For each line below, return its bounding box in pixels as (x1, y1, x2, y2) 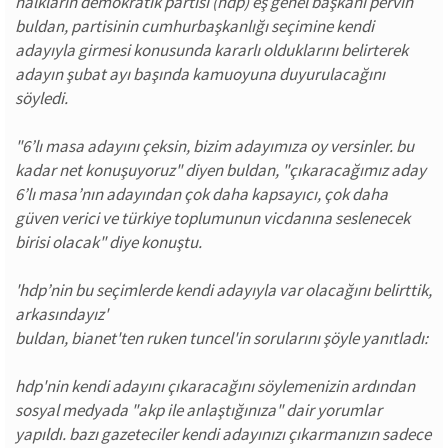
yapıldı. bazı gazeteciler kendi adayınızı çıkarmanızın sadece (15, 423, 431, 445)
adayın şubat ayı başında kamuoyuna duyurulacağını (15, 63, 385, 85)
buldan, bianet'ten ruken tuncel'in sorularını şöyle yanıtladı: (15, 327, 428, 349)
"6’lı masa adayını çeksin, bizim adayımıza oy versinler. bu (15, 135, 414, 157)
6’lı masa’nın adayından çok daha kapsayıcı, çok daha (15, 183, 388, 205)
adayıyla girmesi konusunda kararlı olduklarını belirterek (15, 39, 408, 61)
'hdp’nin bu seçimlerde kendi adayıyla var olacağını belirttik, (15, 279, 432, 301)
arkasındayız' (15, 303, 108, 325)
